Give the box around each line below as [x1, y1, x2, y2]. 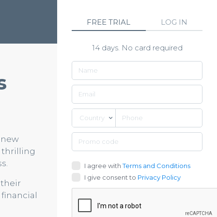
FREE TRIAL [87, 17, 131, 27]
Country [79, 114, 105, 122]
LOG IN [160, 17, 187, 27]
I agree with [84, 161, 123, 170]
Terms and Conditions [123, 161, 190, 170]
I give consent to [84, 173, 138, 181]
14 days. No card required [92, 43, 183, 52]
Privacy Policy [138, 173, 181, 181]
